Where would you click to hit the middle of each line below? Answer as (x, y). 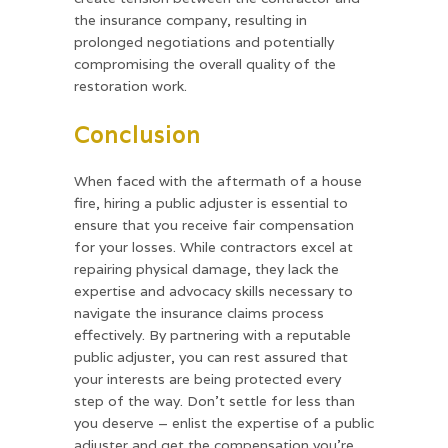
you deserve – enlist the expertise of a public (224, 422)
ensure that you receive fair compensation (214, 224)
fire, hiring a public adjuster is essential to (211, 202)
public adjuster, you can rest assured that (211, 356)
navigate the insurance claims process (199, 312)
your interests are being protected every (207, 378)
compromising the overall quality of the (205, 63)
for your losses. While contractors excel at (213, 246)
